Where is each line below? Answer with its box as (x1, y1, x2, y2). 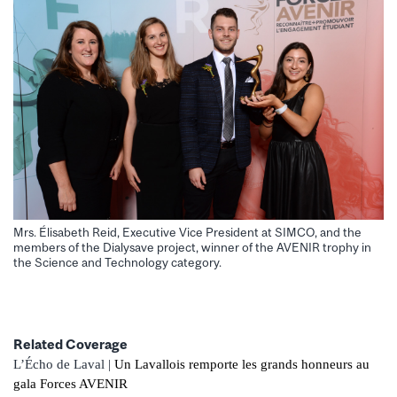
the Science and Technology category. (13, 255, 222, 270)
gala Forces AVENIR (13, 376, 128, 391)
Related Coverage (13, 336, 128, 352)
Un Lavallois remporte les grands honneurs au (114, 356, 370, 371)
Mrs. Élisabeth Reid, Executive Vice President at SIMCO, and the (13, 225, 362, 240)
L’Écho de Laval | (13, 356, 114, 371)
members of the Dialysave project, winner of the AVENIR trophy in (13, 240, 371, 255)
